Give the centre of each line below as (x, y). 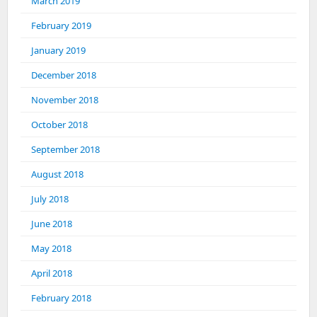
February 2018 (61, 298)
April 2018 (52, 273)
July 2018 (50, 199)
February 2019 (61, 25)
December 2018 (64, 75)
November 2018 (65, 100)
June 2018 (52, 224)
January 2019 (58, 50)
